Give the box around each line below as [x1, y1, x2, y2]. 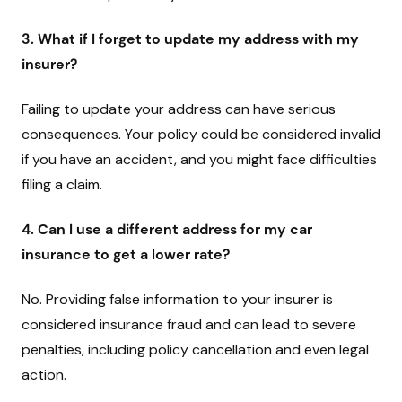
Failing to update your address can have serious [22, 100, 336, 118]
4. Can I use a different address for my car [22, 220, 312, 239]
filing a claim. [22, 175, 102, 194]
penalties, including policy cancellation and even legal [22, 340, 369, 359]
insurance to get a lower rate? [22, 245, 230, 264]
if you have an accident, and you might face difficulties [22, 150, 377, 169]
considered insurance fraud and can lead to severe [22, 315, 356, 334]
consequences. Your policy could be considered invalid [22, 125, 380, 144]
